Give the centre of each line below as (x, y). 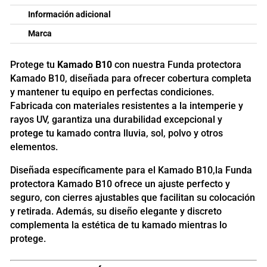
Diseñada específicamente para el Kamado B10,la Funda (131, 170)
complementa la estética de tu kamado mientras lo (118, 225)
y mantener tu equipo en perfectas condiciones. (112, 92)
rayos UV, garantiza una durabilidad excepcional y (116, 119)
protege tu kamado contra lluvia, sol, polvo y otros (116, 133)
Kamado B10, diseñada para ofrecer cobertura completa (131, 78)
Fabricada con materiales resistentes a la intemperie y (126, 105)
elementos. (34, 147)
